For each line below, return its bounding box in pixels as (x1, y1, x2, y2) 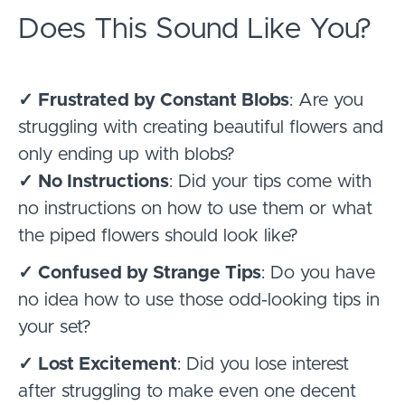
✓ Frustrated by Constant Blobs (18, 90, 289, 109)
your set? (18, 317, 91, 336)
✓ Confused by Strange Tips (18, 263, 261, 282)
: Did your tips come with (169, 172, 372, 191)
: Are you (289, 90, 363, 109)
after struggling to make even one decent (18, 381, 356, 400)
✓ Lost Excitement (18, 354, 177, 373)
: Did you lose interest (177, 354, 349, 373)
